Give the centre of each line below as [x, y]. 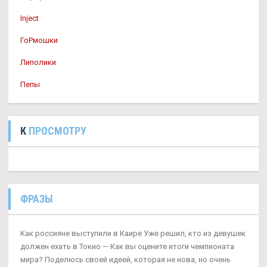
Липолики [38, 62]
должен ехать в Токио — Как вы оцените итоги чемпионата [127, 246]
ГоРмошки [39, 40]
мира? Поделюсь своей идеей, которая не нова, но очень [125, 260]
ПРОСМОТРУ [58, 131]
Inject [30, 18]
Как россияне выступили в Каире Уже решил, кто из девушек [133, 233]
